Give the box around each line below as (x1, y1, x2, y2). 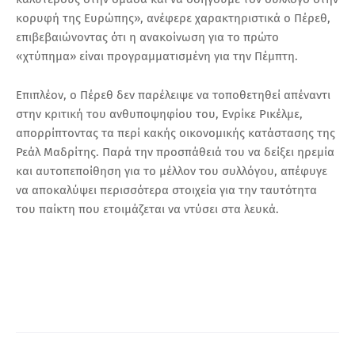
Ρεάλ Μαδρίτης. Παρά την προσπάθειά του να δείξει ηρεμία (16, 145, 334, 160)
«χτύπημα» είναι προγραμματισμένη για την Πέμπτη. (16, 49, 298, 64)
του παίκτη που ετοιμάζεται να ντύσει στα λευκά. (16, 202, 279, 217)
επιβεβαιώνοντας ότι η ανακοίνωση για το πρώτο (16, 30, 279, 45)
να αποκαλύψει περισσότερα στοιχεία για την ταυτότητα (16, 183, 317, 198)
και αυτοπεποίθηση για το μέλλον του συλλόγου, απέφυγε (16, 164, 327, 179)
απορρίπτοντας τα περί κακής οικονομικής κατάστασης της (16, 126, 335, 141)
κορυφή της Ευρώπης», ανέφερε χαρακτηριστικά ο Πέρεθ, (16, 11, 330, 26)
